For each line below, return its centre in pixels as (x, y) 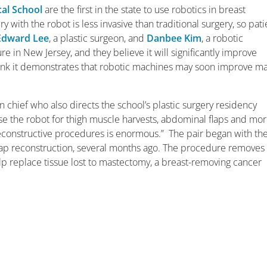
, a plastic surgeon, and (98, 38)
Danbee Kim (174, 38)
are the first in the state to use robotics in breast (144, 10)
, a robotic (223, 38)
